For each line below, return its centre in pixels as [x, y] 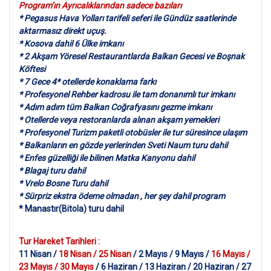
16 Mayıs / [231, 254]
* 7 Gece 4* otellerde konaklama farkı [87, 82]
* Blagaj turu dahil [52, 171]
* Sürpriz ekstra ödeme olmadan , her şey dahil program [122, 196]
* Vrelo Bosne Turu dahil [63, 183]
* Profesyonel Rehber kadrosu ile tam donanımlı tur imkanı [127, 94]
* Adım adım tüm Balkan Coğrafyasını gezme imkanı [115, 107]
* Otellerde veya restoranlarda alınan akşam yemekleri [119, 120]
